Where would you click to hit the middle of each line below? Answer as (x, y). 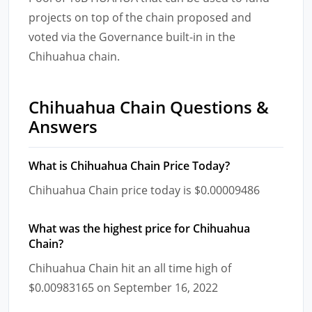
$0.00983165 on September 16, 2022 (123, 287)
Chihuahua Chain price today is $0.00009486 (144, 190)
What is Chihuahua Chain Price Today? (129, 165)
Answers (63, 126)
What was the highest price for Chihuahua (139, 228)
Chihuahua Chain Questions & (149, 107)
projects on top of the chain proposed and (140, 17)
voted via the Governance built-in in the (132, 37)
